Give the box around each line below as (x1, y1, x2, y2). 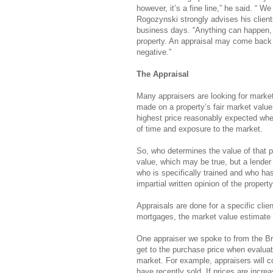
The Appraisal (136, 69, 189, 79)
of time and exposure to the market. (136, 124, 263, 133)
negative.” (136, 47, 171, 57)
